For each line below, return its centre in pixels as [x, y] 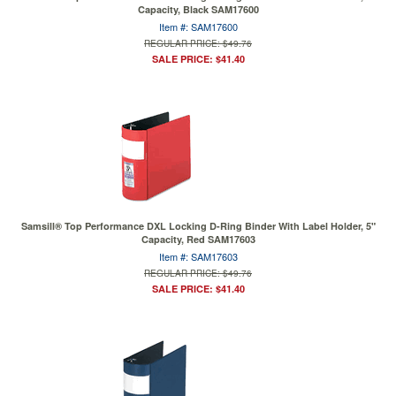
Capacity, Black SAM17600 [198, 9]
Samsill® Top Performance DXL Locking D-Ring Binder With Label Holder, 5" [198, 226]
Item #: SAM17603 [198, 256]
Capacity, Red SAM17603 [198, 239]
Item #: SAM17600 [198, 27]
